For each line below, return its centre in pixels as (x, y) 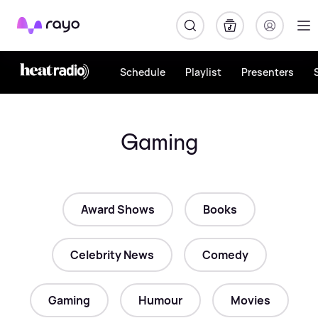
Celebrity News (112, 255)
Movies (250, 300)
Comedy (225, 255)
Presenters (268, 72)
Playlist (203, 72)
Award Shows (118, 209)
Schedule (143, 72)
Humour (160, 300)
